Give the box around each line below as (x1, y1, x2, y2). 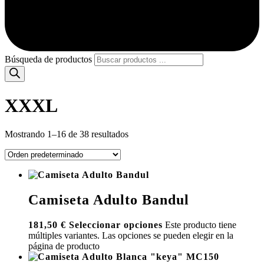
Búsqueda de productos (5, 54, 92, 65)
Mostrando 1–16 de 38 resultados (5, 129, 128, 140)
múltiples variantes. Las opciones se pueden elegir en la (28, 230, 233, 241)
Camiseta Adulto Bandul (28, 192, 189, 208)
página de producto (28, 241, 100, 252)
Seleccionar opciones (69, 220, 163, 230)
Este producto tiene (165, 220, 236, 230)
